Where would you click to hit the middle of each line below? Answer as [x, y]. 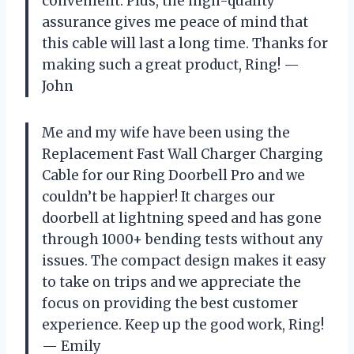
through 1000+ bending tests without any [183, 239]
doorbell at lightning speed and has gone [182, 218]
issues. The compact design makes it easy [184, 260]
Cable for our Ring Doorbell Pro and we [173, 175]
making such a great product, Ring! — [171, 64]
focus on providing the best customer [170, 303]
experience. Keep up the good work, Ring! [183, 324]
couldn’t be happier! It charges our [158, 196]
